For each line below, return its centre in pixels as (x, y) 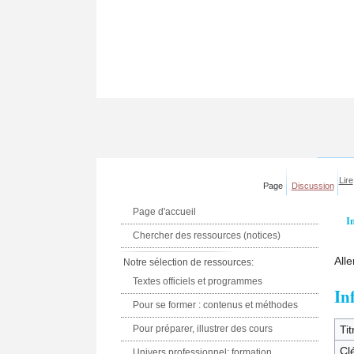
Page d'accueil (165, 212)
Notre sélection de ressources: (189, 262)
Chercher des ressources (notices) (207, 235)
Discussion (313, 185)
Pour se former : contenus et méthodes (216, 305)
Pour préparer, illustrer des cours (203, 329)
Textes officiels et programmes (198, 281)
